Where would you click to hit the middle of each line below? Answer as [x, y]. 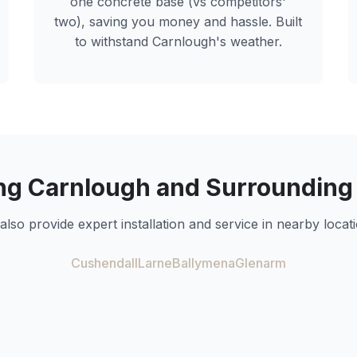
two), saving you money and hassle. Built [178, 22]
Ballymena [204, 263]
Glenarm [261, 263]
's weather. [249, 41]
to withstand [113, 41]
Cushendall [104, 263]
